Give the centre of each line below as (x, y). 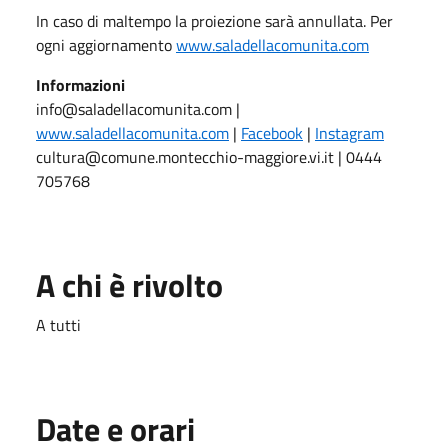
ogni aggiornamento (106, 44)
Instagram (349, 132)
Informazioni (80, 84)
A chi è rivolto (129, 284)
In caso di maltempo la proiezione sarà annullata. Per (214, 20)
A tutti (58, 324)
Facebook (272, 132)
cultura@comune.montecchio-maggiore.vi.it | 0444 (209, 156)
